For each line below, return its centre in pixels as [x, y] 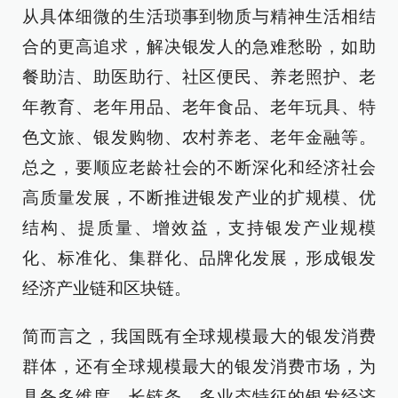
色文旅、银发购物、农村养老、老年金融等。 [199, 137]
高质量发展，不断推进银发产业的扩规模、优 [199, 198]
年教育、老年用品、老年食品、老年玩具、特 [199, 107]
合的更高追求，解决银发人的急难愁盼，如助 [199, 47]
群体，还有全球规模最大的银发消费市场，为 [199, 366]
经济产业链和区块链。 [107, 288]
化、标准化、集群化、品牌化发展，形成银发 [199, 258]
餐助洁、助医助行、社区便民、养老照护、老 [199, 77]
